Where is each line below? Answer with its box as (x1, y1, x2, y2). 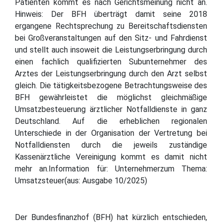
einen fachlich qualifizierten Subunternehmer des (15, 56, 207, 66)
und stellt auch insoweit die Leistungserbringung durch (15, 45, 207, 55)
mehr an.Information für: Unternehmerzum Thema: (15, 164, 207, 173)
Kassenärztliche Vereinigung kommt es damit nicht (15, 152, 207, 162)
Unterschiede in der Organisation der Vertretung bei (15, 128, 207, 138)
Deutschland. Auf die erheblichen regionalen (15, 116, 207, 126)
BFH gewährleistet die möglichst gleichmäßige (15, 92, 207, 102)
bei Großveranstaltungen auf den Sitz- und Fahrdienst (15, 33, 207, 43)
